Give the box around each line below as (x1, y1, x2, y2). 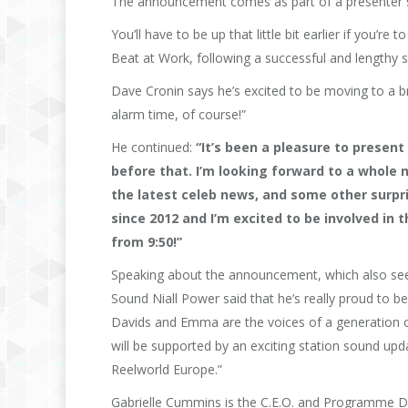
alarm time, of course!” (111, 105, 246, 123)
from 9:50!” (111, 232, 182, 250)
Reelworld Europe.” (111, 360, 222, 378)
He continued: (111, 138, 196, 156)
